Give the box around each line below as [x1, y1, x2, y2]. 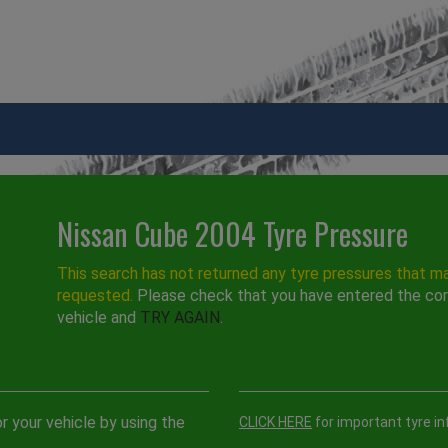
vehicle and [57, 308, 141, 328]
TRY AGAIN [140, 308, 221, 328]
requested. [57, 286, 134, 306]
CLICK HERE [239, 414, 312, 431]
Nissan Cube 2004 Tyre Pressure [57, 211, 409, 257]
